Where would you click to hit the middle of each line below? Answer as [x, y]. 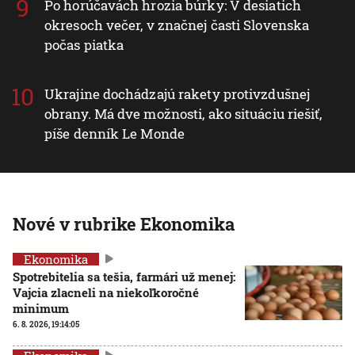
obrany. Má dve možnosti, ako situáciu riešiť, [183, 113]
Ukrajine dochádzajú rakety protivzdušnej [177, 94]
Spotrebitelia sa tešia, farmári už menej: [124, 276]
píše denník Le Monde [115, 133]
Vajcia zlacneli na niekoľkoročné [106, 292]
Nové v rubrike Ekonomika [124, 223]
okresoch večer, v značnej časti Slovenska [177, 25]
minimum [41, 308]
